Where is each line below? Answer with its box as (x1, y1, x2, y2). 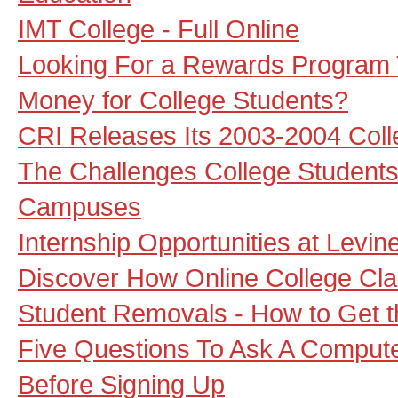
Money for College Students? (18, 85, 348, 115)
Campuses (18, 192, 141, 221)
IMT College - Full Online (18, 14, 299, 44)
